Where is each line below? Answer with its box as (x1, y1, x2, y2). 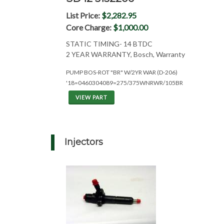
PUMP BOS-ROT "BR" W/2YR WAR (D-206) (66, 68, 177, 76)
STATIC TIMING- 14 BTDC (66, 39, 152, 48)
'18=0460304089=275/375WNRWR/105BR (66, 79, 183, 86)
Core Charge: (66, 22, 113, 32)
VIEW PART (75, 94, 107, 100)
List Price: (66, 10, 101, 20)
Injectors (64, 136, 103, 147)
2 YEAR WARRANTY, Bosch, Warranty (66, 50, 185, 58)
